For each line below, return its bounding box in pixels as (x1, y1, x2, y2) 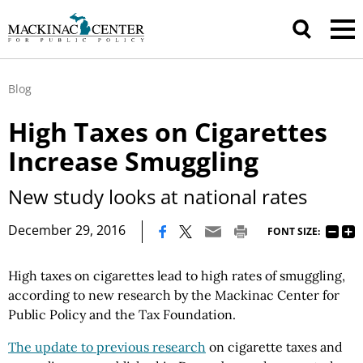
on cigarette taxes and (206, 339, 343, 355)
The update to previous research (8, 339, 206, 355)
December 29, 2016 (8, 221, 126, 239)
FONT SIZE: (267, 224, 320, 238)
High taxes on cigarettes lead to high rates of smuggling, (8, 267, 345, 284)
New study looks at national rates (8, 183, 307, 210)
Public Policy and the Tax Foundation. (8, 306, 236, 322)
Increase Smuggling (8, 143, 258, 178)
